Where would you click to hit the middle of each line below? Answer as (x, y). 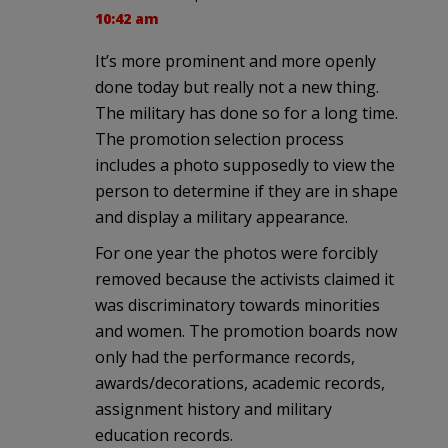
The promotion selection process (219, 139)
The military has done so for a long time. (246, 113)
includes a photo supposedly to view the (245, 165)
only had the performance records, (225, 357)
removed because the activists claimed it (244, 279)
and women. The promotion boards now (246, 331)
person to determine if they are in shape (246, 191)
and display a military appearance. (221, 217)
